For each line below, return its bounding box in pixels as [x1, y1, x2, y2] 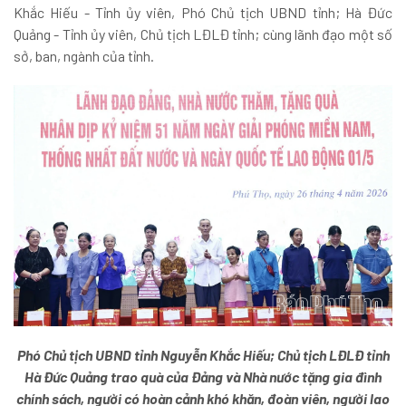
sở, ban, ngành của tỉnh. [14, 46, 154, 64]
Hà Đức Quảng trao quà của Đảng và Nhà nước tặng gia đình [24, 368, 382, 386]
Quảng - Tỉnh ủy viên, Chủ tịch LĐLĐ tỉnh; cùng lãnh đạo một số [14, 24, 392, 43]
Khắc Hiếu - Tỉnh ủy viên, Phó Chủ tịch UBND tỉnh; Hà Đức [14, 3, 392, 21]
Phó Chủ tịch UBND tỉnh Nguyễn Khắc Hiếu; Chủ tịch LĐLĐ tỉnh [16, 346, 390, 364]
